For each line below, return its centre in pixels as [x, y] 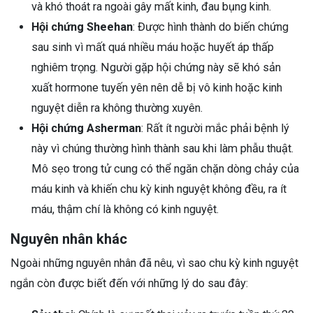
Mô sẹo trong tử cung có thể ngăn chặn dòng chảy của [165, 168]
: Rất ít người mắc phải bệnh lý [215, 128]
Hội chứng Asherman [86, 128]
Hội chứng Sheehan [82, 27]
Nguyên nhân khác [69, 239]
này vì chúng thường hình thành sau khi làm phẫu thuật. [162, 148]
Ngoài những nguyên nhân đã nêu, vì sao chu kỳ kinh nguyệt [154, 263]
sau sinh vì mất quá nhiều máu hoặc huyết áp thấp [153, 47]
